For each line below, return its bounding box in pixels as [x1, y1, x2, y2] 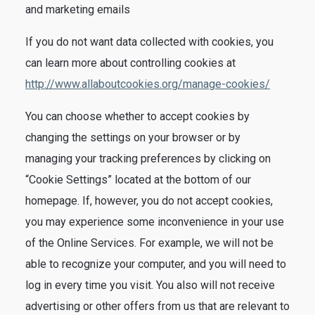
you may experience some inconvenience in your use [25, 215, 284, 229]
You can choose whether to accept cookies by [25, 110, 250, 123]
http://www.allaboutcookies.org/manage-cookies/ [25, 77, 270, 91]
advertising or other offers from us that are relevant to [25, 300, 290, 313]
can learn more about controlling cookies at [25, 56, 236, 70]
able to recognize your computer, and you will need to [25, 257, 286, 271]
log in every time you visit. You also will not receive [25, 278, 275, 292]
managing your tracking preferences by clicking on [25, 152, 271, 165]
